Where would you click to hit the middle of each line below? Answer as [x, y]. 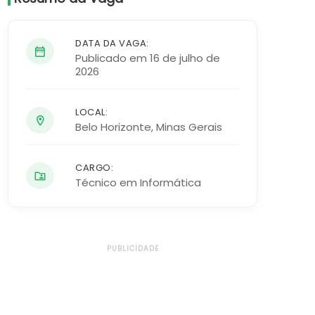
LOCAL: [91, 112]
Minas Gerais [189, 127]
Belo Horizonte [113, 127]
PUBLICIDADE [133, 249]
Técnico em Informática [138, 182]
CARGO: [94, 168]
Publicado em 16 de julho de [148, 58]
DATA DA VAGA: [112, 43]
